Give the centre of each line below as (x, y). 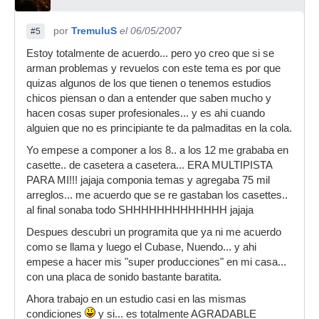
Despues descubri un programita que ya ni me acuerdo (154, 232)
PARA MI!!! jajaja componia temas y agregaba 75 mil (148, 180)
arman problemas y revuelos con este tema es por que (153, 68)
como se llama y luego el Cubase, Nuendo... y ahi (141, 247)
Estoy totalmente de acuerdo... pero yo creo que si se (150, 53)
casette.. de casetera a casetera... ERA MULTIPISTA (149, 165)
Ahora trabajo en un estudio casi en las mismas (136, 299)
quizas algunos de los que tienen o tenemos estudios (149, 83)
